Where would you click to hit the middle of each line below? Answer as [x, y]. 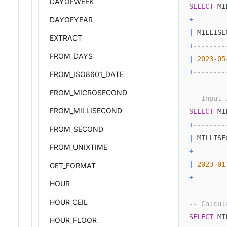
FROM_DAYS [71, 56]
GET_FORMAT [73, 165]
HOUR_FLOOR [73, 220]
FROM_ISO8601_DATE [87, 74]
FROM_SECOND [77, 129]
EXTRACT [66, 38]
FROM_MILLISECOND [86, 111]
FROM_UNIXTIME [79, 147]
